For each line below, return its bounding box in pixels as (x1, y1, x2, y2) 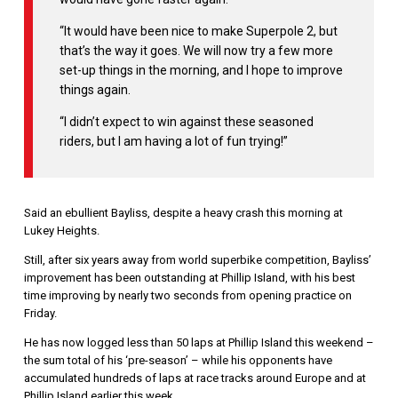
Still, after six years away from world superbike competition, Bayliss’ (23, 253, 371, 267)
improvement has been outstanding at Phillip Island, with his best (23, 271, 355, 285)
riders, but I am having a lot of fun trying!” (59, 134, 288, 149)
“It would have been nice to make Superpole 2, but (59, 24, 338, 39)
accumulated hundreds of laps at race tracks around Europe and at (23, 371, 366, 386)
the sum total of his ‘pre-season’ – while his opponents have (23, 354, 332, 368)
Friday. (23, 306, 60, 321)
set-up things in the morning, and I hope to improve (59, 63, 343, 78)
